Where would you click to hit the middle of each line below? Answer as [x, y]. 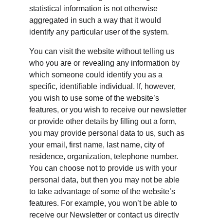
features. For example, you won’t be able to [104, 203]
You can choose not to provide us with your [104, 168]
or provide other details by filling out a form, [104, 121]
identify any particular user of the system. [99, 32]
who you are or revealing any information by [105, 63]
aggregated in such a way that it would [96, 20]
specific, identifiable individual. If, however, [103, 86]
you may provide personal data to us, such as [108, 133]
